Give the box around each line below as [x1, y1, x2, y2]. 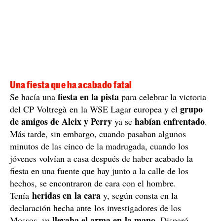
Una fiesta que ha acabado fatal [10, 79, 132, 91]
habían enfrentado [135, 115, 205, 128]
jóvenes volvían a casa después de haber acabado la [10, 152, 193, 165]
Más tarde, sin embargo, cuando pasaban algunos [10, 128, 186, 140]
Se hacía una [10, 91, 58, 103]
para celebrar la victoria [119, 91, 206, 103]
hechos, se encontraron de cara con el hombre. [10, 177, 176, 189]
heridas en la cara [32, 189, 101, 202]
